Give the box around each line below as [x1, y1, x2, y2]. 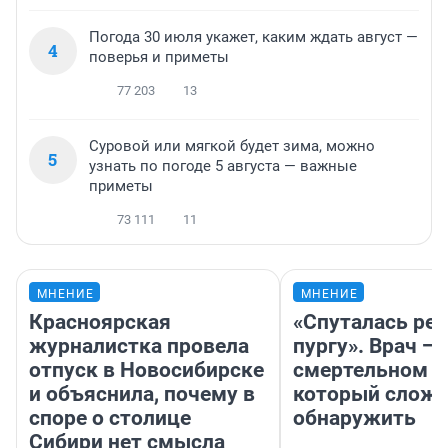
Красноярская [29, 310, 171, 335]
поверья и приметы [89, 48, 229, 67]
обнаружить [293, 406, 416, 431]
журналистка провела [29, 334, 249, 359]
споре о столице [29, 406, 191, 431]
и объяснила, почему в [29, 382, 255, 407]
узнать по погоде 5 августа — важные [89, 157, 357, 176]
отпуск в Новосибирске [29, 358, 264, 383]
